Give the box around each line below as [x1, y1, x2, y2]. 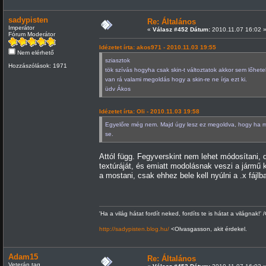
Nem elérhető [15, 49, 54, 56]
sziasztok [104, 56, 130, 64]
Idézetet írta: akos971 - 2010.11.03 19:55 [99, 43, 216, 50]
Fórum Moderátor [8, 30, 55, 37]
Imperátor [8, 24, 34, 31]
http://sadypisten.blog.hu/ [99, 225, 169, 232]
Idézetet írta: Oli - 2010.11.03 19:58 [99, 107, 199, 115]
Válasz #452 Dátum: [152, 26, 210, 33]
